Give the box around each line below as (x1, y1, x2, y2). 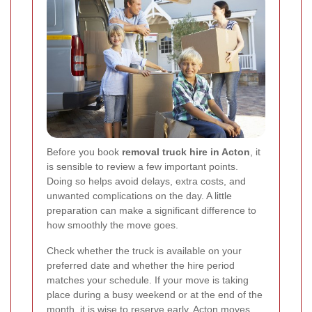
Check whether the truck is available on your (47, 244, 242, 256)
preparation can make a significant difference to (47, 204, 256, 216)
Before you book (47, 146, 122, 157)
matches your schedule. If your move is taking (47, 274, 249, 286)
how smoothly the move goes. (47, 219, 178, 231)
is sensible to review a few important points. (47, 160, 238, 172)
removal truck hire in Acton (122, 146, 250, 157)
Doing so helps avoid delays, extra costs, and (47, 175, 246, 187)
